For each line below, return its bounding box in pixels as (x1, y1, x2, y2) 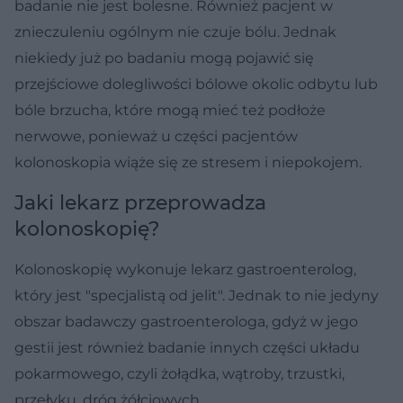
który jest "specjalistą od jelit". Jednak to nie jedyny (14, 286, 379, 304)
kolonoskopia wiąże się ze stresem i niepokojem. (14, 153, 362, 171)
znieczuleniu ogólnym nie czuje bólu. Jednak (14, 22, 336, 40)
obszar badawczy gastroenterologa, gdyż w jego (14, 312, 358, 330)
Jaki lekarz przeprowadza (14, 190, 266, 215)
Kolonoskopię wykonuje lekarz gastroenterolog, (14, 260, 356, 278)
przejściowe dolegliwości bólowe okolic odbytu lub (14, 75, 378, 93)
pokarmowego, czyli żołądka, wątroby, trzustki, (14, 364, 345, 382)
